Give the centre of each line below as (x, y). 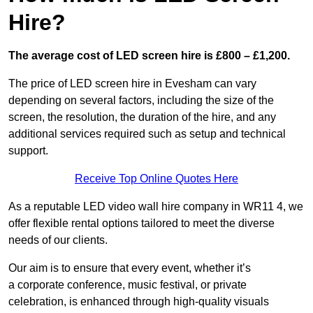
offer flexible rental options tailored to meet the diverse (141, 224)
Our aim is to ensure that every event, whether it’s (130, 268)
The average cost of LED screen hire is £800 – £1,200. (149, 56)
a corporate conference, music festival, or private (128, 285)
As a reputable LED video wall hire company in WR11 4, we (156, 207)
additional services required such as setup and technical (147, 134)
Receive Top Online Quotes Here (156, 179)
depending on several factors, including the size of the (141, 101)
